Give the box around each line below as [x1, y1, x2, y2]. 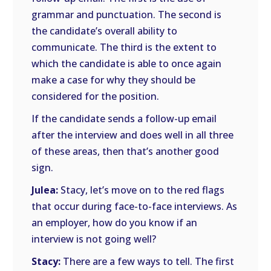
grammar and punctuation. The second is [31, 8, 222, 21]
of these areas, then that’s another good [31, 145, 220, 158]
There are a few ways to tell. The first [60, 255, 235, 268]
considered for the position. [31, 90, 160, 103]
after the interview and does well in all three [31, 128, 234, 142]
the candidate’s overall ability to [31, 24, 178, 38]
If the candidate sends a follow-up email [31, 112, 217, 125]
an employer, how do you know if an [31, 216, 198, 229]
